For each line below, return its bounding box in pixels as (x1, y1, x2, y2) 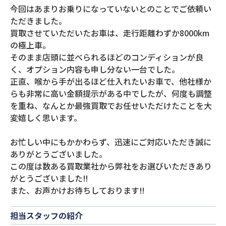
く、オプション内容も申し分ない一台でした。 (10, 63, 180, 75)
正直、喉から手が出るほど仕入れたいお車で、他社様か (10, 75, 211, 87)
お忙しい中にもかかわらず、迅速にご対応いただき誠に (10, 136, 211, 148)
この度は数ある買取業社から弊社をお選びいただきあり (10, 160, 212, 172)
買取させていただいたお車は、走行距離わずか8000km (10, 27, 209, 39)
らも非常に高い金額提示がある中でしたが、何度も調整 (10, 87, 212, 99)
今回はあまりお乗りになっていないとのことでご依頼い (10, 3, 211, 15)
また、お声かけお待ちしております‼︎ (10, 184, 144, 196)
